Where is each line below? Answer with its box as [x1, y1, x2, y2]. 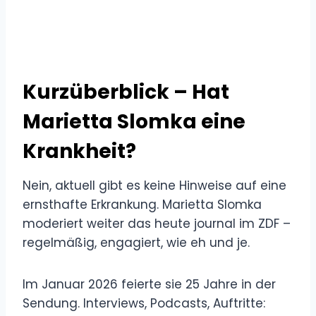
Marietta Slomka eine [23, 107, 245, 135]
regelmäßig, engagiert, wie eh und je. [23, 233, 250, 251]
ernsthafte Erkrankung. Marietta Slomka [23, 195, 262, 213]
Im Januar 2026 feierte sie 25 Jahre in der [23, 275, 276, 293]
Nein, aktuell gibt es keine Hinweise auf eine [23, 176, 286, 194]
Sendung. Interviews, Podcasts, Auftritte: [23, 294, 265, 312]
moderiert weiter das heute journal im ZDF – [23, 214, 291, 232]
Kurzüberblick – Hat [23, 78, 229, 106]
